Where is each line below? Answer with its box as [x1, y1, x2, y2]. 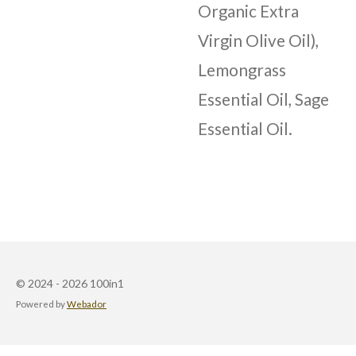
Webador [67, 298, 106, 309]
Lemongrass [198, 60, 286, 80]
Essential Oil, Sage [198, 90, 329, 110]
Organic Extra [198, 2, 299, 21]
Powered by [16, 298, 67, 309]
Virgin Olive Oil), [198, 31, 319, 51]
